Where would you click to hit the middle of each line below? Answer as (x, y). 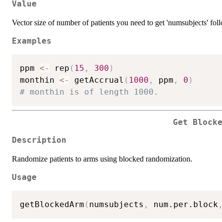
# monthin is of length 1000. (89, 92)
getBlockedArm (52, 204)
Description (39, 140)
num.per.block (183, 204)
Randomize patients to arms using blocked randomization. (102, 159)
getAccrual (97, 80)
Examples (32, 41)
